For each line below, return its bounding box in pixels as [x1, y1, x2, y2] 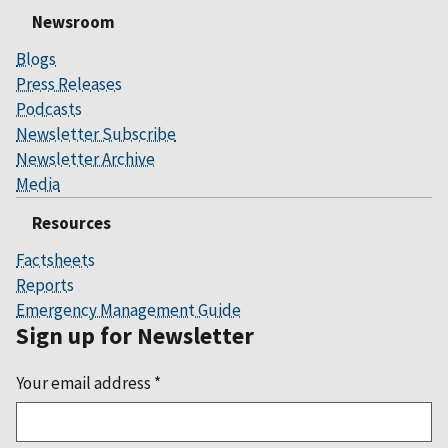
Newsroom [32, 11, 115, 34]
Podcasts [16, 98, 82, 121]
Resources [32, 212, 111, 235]
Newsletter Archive [16, 148, 155, 171]
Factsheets [16, 249, 95, 272]
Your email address [16, 372, 154, 395]
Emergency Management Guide [16, 299, 241, 322]
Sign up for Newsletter [16, 321, 254, 351]
